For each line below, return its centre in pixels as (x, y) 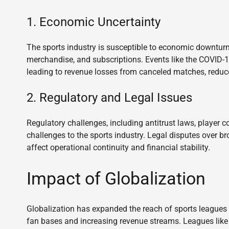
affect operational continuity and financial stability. (118, 147)
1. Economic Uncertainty (94, 22)
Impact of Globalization (116, 178)
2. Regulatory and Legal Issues (109, 97)
